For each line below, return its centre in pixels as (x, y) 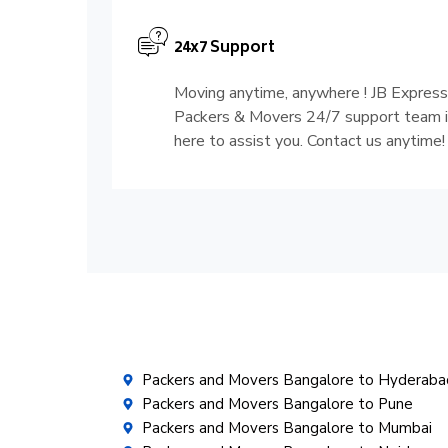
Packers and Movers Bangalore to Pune (277, 404)
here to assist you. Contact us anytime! (309, 141)
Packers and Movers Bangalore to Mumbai (287, 428)
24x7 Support (224, 49)
